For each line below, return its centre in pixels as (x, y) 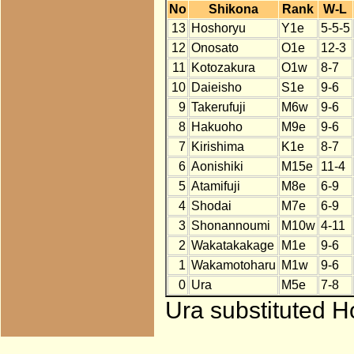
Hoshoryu (218, 28)
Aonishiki (217, 167)
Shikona (233, 9)
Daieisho (216, 88)
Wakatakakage (232, 246)
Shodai (211, 206)
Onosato (215, 48)
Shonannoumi (230, 226)
